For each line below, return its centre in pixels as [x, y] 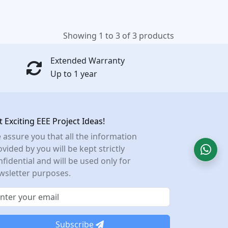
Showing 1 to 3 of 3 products [119, 36]
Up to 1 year [74, 74]
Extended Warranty [88, 61]
